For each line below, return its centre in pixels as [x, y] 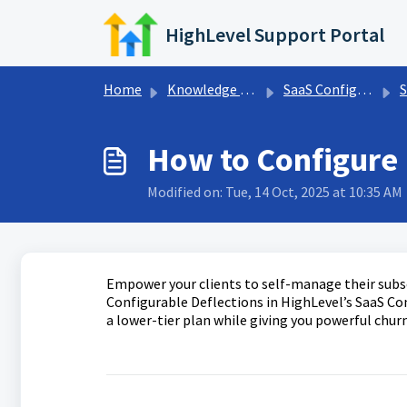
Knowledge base [203, 89]
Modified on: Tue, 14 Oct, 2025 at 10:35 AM [275, 192]
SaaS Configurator [320, 89]
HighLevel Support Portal [275, 35]
